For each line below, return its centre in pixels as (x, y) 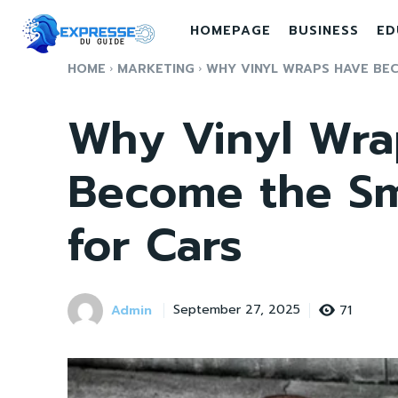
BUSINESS (323, 31)
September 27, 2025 (237, 310)
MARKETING (156, 69)
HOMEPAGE (230, 31)
